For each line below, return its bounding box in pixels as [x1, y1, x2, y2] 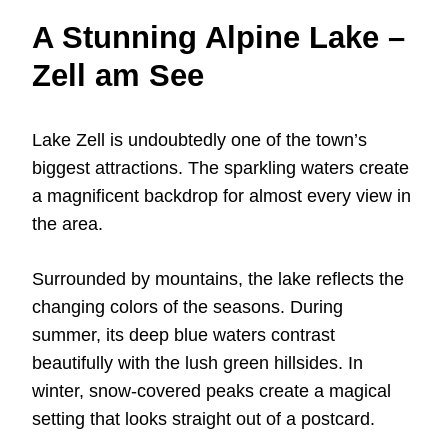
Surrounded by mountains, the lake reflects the [32, 269, 404, 290]
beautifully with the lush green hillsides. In [32, 353, 363, 374]
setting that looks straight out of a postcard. [32, 409, 375, 430]
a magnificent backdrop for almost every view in [32, 186, 411, 207]
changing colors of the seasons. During [32, 297, 343, 318]
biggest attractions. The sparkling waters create [32, 158, 409, 179]
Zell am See [32, 58, 204, 94]
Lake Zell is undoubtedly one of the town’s [32, 130, 367, 151]
